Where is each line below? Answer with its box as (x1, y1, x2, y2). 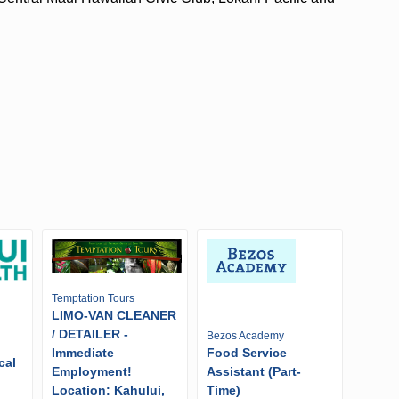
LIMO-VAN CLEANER (52, 308, 176, 323)
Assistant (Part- (206, 364, 301, 379)
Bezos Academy (206, 330, 284, 343)
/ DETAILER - (52, 327, 128, 342)
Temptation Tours (52, 292, 134, 305)
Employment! (52, 364, 132, 379)
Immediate (52, 346, 114, 361)
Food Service (206, 346, 287, 361)
